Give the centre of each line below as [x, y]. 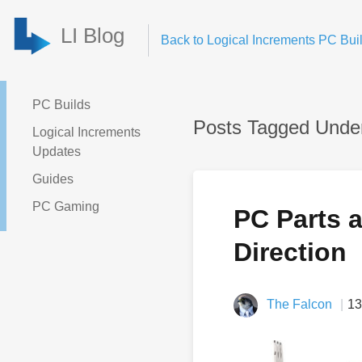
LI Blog [93, 36]
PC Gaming [66, 206]
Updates [57, 152]
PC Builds [61, 105]
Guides [53, 179]
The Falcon [299, 304]
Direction [290, 252]
